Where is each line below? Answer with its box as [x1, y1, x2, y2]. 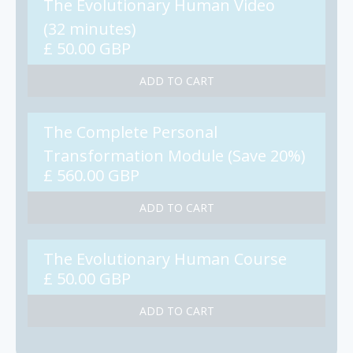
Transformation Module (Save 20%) [43, 144, 306, 166]
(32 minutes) [43, 17, 136, 39]
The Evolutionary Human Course [43, 247, 287, 269]
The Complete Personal [43, 121, 217, 143]
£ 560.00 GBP [43, 164, 139, 186]
